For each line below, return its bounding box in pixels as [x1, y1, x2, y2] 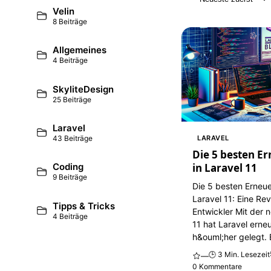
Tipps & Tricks [53, 200, 116, 212]
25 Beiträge [53, 94, 92, 104]
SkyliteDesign [53, 83, 114, 95]
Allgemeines [53, 44, 107, 56]
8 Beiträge [53, 16, 88, 26]
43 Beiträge [53, 134, 93, 143]
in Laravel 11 [192, 160, 258, 175]
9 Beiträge [53, 172, 88, 182]
